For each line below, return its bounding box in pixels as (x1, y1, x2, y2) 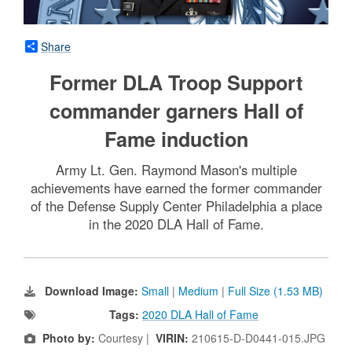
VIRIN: (156, 330, 192, 346)
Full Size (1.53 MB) (228, 283, 323, 299)
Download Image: (45, 283, 141, 299)
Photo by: (42, 330, 95, 346)
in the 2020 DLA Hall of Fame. (88, 214, 264, 234)
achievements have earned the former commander (30, 178, 322, 198)
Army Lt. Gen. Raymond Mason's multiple (55, 160, 297, 180)
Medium (178, 283, 218, 299)
